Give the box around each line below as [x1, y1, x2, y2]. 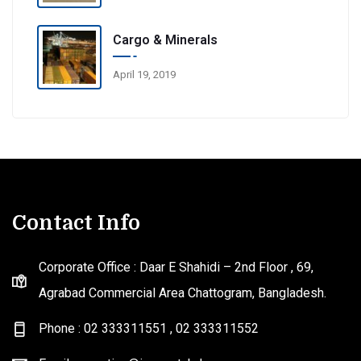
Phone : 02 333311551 [39, 321, 170, 337]
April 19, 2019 [113, 68, 176, 81]
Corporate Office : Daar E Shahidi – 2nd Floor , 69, [39, 259, 313, 276]
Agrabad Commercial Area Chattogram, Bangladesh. [39, 285, 326, 301]
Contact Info [12, 211, 140, 235]
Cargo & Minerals [113, 31, 218, 48]
